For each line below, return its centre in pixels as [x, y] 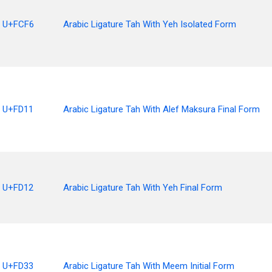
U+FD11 [18, 109]
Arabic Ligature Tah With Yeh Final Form [143, 188]
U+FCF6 [18, 24]
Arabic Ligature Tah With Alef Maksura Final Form [161, 109]
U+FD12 [18, 188]
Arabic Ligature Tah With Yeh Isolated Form [150, 24]
